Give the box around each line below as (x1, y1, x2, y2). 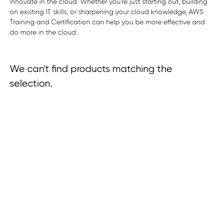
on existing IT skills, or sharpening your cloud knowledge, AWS (10, 9, 203, 16)
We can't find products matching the (10, 64, 172, 74)
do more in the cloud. (10, 29, 77, 36)
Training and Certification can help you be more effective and (10, 19, 205, 26)
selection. (10, 79, 53, 89)
